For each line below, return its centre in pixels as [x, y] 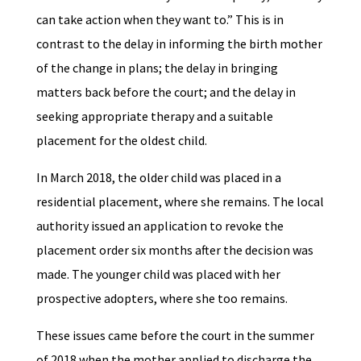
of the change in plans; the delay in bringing [157, 68]
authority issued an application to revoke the [160, 226]
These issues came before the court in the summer [175, 336]
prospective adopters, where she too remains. [162, 299]
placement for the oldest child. [122, 141]
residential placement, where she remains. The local [180, 202]
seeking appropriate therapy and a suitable [154, 116]
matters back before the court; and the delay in [166, 92]
